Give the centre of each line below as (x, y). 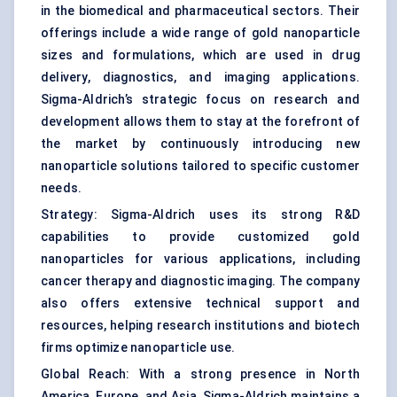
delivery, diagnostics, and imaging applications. (200, 78)
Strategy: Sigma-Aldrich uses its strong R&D (200, 215)
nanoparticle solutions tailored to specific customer (200, 166)
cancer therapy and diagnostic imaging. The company (201, 281)
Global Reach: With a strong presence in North (200, 374)
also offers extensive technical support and (200, 304)
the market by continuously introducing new (200, 144)
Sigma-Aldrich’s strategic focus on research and (200, 100)
